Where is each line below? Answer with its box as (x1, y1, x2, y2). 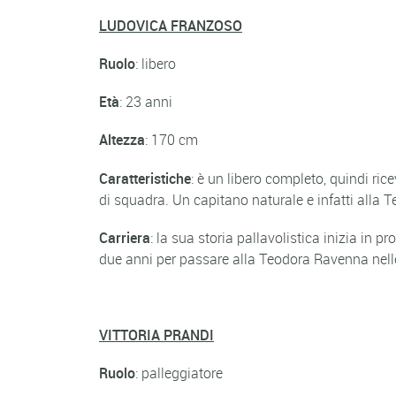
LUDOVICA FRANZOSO (99, 15, 242, 35)
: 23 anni (119, 92, 172, 112)
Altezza (99, 130, 145, 150)
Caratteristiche (99, 168, 191, 188)
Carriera (99, 227, 150, 247)
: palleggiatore (135, 363, 223, 384)
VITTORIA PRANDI (99, 325, 214, 346)
